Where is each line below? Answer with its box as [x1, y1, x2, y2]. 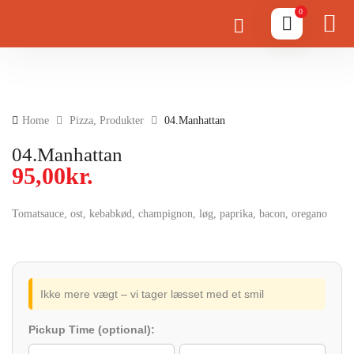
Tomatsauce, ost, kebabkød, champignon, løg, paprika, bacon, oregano [12, 208, 327, 220]
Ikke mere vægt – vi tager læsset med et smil [40, 288, 264, 300]
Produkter [100, 115, 144, 126]
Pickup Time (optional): [28, 323, 155, 336]
